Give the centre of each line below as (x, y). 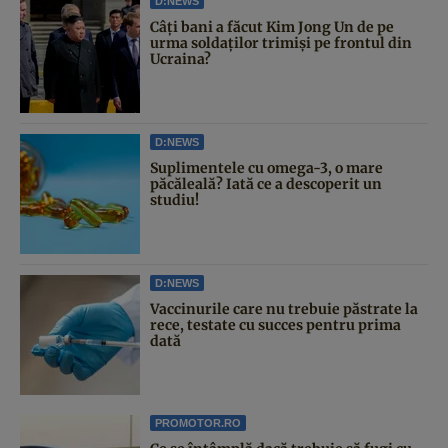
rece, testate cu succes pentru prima (275, 324)
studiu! (174, 199)
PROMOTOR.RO (198, 422)
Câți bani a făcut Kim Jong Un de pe (272, 26)
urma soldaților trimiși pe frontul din (281, 42)
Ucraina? (180, 58)
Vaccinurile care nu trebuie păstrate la (284, 308)
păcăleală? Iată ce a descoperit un (266, 183)
